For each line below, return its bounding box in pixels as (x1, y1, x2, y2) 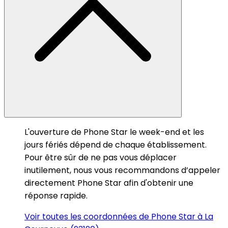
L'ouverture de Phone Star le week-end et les (24, 126, 204, 138)
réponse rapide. (24, 189, 88, 202)
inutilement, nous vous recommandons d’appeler (24, 164, 220, 176)
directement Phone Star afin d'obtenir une (24, 177, 193, 189)
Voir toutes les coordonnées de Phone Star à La (24, 210, 213, 222)
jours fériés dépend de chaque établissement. (24, 138, 207, 151)
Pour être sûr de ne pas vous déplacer (24, 151, 177, 163)
